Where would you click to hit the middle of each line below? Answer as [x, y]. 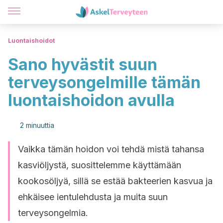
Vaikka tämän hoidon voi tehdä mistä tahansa [111, 149]
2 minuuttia [37, 125]
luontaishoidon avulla [91, 100]
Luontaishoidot [31, 41]
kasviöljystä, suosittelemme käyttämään [100, 165]
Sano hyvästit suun [83, 64]
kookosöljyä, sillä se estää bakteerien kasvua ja [115, 181]
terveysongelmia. [53, 213]
